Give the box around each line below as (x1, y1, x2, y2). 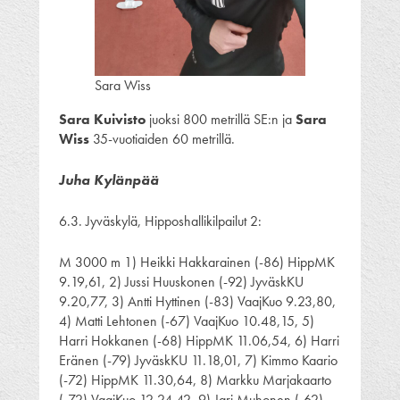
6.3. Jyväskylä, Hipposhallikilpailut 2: (59, 211, 262, 230)
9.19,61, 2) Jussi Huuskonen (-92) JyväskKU (59, 271, 304, 291)
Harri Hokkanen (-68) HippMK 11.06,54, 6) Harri (59, 330, 339, 350)
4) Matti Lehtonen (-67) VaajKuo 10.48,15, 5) (59, 311, 314, 330)
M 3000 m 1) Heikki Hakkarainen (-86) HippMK (59, 252, 335, 271)
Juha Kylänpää (59, 170, 159, 189)
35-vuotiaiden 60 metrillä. (89, 129, 235, 148)
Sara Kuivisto (59, 109, 146, 129)
